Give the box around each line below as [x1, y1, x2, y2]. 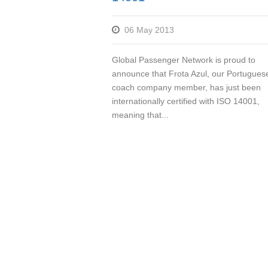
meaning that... [112, 110, 169, 120]
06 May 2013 [124, 25, 174, 35]
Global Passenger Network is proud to [112, 55, 255, 65]
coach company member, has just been [112, 83, 261, 92]
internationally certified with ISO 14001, [112, 96, 260, 106]
